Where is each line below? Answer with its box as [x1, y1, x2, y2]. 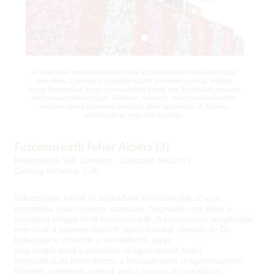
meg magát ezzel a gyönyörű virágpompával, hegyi [14, 246, 201, 255]
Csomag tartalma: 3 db [14, 167, 100, 176]
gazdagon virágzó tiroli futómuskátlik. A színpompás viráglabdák [14, 215, 253, 224]
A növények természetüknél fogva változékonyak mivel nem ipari [31, 68, 237, 76]
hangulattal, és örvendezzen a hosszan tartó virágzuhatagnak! [14, 257, 243, 265]
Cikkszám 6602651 [120, 157, 191, 165]
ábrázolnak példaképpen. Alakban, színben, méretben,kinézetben [30, 94, 238, 102]
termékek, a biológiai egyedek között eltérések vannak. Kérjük [36, 77, 232, 84]
